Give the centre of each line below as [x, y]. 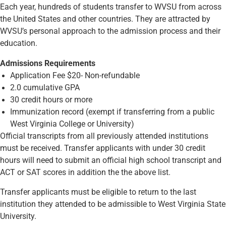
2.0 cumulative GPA [45, 88]
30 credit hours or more [52, 100]
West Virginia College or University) [72, 124]
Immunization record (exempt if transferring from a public [112, 112]
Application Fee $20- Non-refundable [75, 75]
